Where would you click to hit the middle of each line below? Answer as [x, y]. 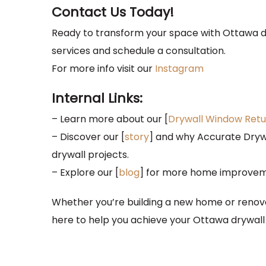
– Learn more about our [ [110, 119]
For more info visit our [103, 69]
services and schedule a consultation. [139, 51]
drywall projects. [90, 155]
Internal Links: [97, 99]
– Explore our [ [85, 173]
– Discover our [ [88, 137]
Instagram [179, 69]
